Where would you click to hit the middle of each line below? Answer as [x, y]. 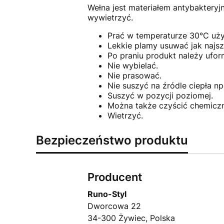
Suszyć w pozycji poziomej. [160, 96]
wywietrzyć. [110, 18]
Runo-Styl [107, 194]
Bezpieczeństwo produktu [112, 140]
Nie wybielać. [132, 66]
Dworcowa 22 [114, 206]
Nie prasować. [134, 76]
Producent [114, 177]
